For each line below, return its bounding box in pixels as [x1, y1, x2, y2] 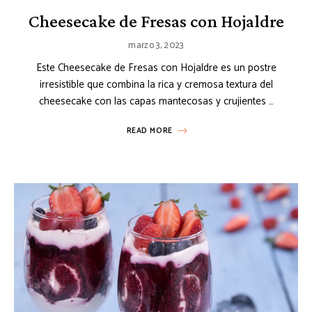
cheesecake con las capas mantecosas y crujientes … [38, 92, 274, 110]
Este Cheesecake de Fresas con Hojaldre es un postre [36, 58, 276, 77]
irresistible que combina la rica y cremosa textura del [39, 75, 273, 93]
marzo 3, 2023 [128, 38, 184, 53]
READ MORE [126, 124, 173, 137]
